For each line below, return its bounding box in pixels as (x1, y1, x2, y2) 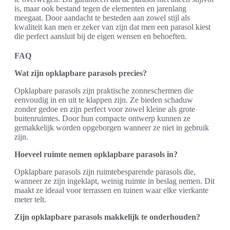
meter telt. (14, 195, 46, 204)
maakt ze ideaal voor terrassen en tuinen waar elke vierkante (14, 186, 208, 195)
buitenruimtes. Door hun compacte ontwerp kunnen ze (14, 114, 190, 123)
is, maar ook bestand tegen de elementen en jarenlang (14, 4, 186, 13)
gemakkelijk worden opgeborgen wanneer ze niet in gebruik (14, 123, 209, 132)
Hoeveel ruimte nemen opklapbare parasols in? (14, 150, 178, 159)
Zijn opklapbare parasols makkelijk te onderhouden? (14, 213, 200, 221)
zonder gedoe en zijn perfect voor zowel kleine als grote (14, 105, 195, 113)
